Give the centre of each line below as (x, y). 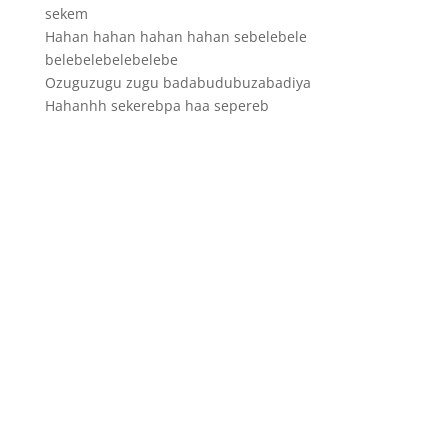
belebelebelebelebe (111, 60)
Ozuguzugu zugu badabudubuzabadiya (177, 83)
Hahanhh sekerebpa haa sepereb (156, 106)
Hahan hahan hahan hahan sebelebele (175, 37)
